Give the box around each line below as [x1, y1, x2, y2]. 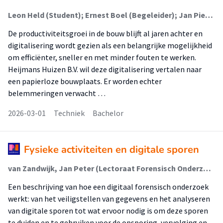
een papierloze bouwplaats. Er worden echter [8, 76, 162, 86]
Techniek [54, 108, 85, 118]
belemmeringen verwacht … [8, 88, 106, 98]
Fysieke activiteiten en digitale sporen [24, 143, 199, 156]
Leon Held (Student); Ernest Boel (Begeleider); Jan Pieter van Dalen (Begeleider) [205, 10, 213, 20]
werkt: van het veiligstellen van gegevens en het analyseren [8, 194, 210, 204]
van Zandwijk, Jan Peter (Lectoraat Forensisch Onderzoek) [203, 163, 211, 173]
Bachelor [93, 108, 123, 118]
